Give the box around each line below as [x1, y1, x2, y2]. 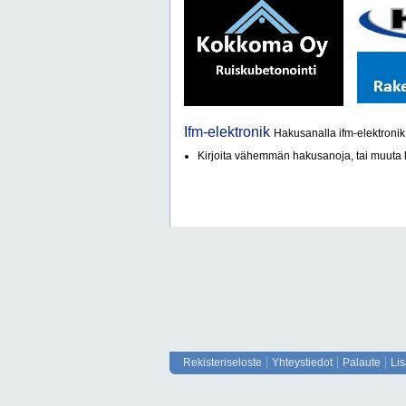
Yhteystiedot [272, 356, 333, 369]
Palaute [343, 356, 381, 369]
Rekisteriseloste [183, 356, 262, 369]
